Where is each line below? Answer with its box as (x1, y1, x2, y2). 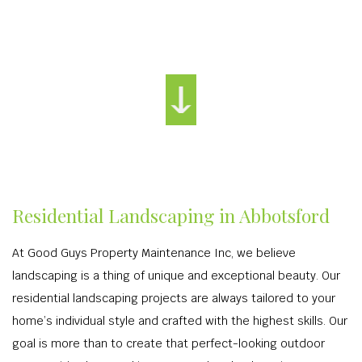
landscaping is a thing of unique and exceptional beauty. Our (12, 268, 340, 283)
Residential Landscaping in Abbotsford (12, 203, 330, 228)
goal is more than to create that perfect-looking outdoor (12, 336, 325, 351)
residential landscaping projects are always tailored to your (12, 291, 335, 305)
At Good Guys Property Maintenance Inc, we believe (12, 246, 296, 260)
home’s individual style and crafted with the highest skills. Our (12, 314, 347, 328)
